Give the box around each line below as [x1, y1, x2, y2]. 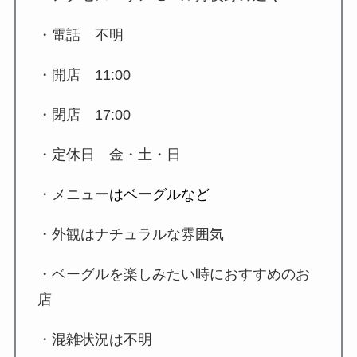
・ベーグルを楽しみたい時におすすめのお [37, 265, 310, 282]
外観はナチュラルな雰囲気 [51, 226, 224, 242]
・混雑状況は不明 [37, 331, 152, 347]
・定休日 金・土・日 [37, 147, 181, 163]
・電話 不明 [37, 27, 124, 44]
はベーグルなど [108, 186, 210, 202]
